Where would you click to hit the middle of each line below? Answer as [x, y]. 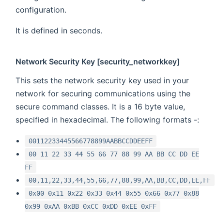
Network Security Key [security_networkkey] [98, 61]
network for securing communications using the [103, 93]
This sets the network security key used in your [102, 80]
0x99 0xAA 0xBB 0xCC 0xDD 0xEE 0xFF [91, 206]
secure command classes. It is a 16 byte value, [100, 106]
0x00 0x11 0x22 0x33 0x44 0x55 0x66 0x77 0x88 [114, 193]
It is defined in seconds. [59, 30]
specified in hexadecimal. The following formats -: [107, 119]
